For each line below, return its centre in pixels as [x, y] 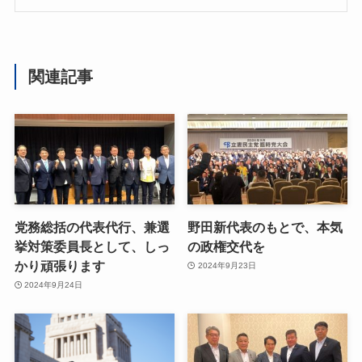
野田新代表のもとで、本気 [265, 227]
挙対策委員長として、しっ [92, 246]
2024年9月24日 [54, 285]
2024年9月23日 [227, 266]
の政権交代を [227, 246]
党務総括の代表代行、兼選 [92, 227]
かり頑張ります [59, 265]
